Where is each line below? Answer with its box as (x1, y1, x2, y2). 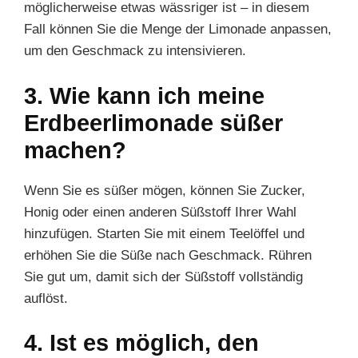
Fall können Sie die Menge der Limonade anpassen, (24, 22, 332, 37)
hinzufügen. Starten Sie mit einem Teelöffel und (24, 225, 304, 241)
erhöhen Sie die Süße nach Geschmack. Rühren (24, 247, 312, 263)
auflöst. (24, 290, 68, 306)
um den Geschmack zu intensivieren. (24, 43, 246, 58)
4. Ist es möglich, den (24, 330, 259, 356)
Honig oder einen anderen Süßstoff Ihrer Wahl (24, 204, 296, 220)
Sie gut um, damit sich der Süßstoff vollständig (24, 268, 303, 284)
